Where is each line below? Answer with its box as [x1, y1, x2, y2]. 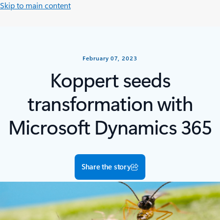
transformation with [27, 90, 193, 116]
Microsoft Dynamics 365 [8, 113, 212, 139]
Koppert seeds [50, 66, 170, 92]
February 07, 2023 [82, 54, 138, 62]
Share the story [81, 162, 131, 171]
